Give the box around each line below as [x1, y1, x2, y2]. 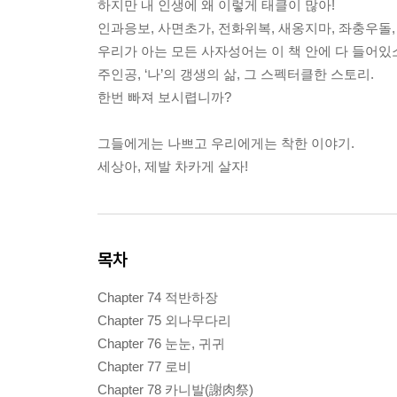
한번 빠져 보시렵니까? [97, 90, 231, 105]
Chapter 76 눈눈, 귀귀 [97, 336, 225, 352]
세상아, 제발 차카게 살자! [97, 159, 248, 175]
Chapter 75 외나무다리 [97, 313, 231, 329]
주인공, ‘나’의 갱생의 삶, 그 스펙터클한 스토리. [97, 66, 374, 82]
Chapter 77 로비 [97, 359, 191, 375]
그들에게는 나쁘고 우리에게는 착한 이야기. [97, 136, 354, 152]
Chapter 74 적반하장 [97, 290, 218, 306]
